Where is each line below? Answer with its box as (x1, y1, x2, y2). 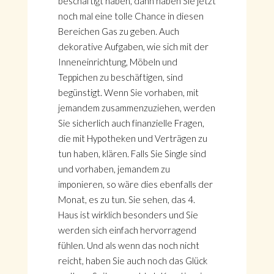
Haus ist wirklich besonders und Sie (57, 209, 198, 220)
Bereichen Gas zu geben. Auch (57, 26, 179, 37)
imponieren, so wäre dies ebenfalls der (57, 179, 213, 190)
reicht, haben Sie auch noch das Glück (57, 255, 207, 266)
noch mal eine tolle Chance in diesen (57, 10, 204, 21)
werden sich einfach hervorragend (57, 224, 196, 235)
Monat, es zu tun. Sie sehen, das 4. (57, 194, 195, 205)
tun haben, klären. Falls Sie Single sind (57, 148, 206, 159)
